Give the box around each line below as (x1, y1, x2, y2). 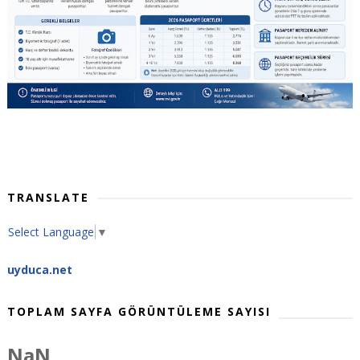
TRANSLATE (6, 189, 89, 205)
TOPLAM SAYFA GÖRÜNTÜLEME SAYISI (6, 303, 271, 319)
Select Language (7, 224, 94, 240)
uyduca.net (6, 262, 72, 278)
